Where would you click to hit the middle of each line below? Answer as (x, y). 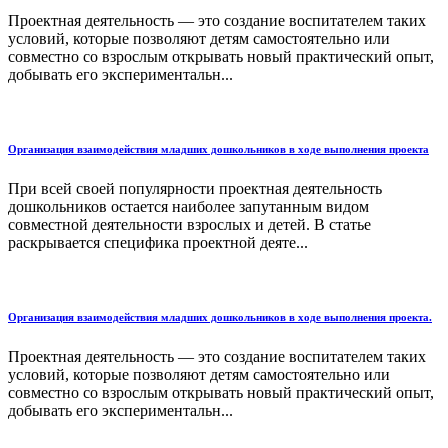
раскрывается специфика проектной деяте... (158, 243)
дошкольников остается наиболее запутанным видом (188, 207)
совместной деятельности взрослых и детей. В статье (189, 225)
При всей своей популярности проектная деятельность (195, 189)
